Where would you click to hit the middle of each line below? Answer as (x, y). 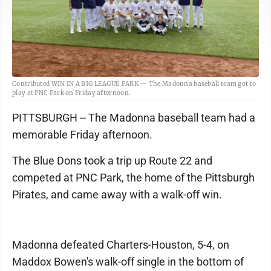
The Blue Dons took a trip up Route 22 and (112, 160)
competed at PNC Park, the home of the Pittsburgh (133, 177)
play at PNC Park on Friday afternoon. (72, 93)
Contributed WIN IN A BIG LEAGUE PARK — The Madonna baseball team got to (134, 83)
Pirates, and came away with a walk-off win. (117, 194)
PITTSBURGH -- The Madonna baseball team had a (134, 117)
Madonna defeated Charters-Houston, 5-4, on (121, 244)
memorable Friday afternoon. (82, 134)
